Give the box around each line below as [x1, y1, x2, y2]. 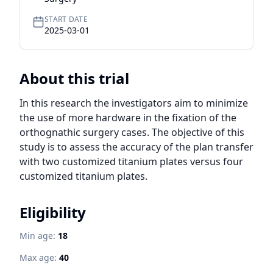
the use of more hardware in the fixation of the [19, 111, 236, 124]
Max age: [19, 252, 57, 263]
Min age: [19, 230, 55, 241]
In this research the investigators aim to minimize [19, 96, 248, 110]
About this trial [19, 68, 129, 88]
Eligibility [19, 202, 86, 222]
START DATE [44, 14, 88, 24]
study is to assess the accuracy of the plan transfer [19, 140, 253, 154]
